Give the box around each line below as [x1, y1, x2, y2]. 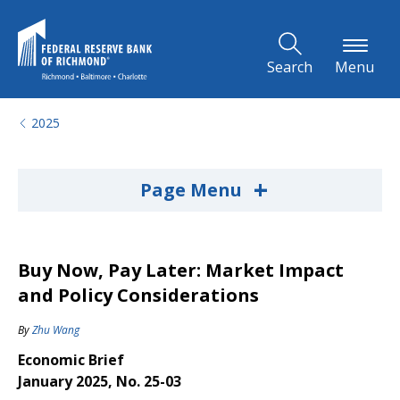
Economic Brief [18, 350, 124, 370]
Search [267, 57, 312, 77]
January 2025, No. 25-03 [18, 371, 181, 391]
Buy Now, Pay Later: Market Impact [18, 258, 344, 282]
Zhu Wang [32, 322, 79, 337]
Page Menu [139, 178, 246, 202]
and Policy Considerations [18, 283, 259, 307]
